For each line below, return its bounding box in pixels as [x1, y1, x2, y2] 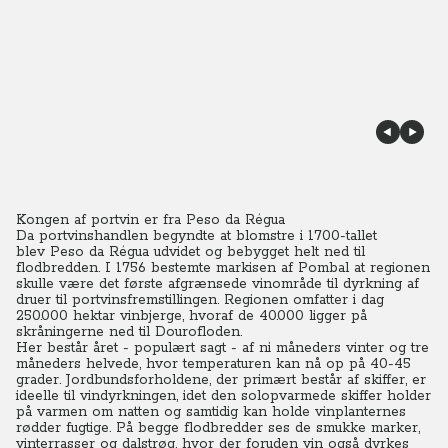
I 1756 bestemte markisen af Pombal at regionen [105, 259, 430, 277]
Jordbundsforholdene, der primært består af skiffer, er [66, 371, 426, 389]
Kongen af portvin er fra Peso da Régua [16, 211, 285, 229]
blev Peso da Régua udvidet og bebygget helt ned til [16, 243, 365, 261]
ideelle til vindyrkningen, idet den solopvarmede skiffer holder [16, 387, 431, 405]
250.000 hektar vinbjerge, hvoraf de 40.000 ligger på [16, 307, 367, 325]
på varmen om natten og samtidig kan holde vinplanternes [16, 403, 406, 421]
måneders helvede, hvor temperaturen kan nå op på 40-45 [16, 355, 411, 373]
